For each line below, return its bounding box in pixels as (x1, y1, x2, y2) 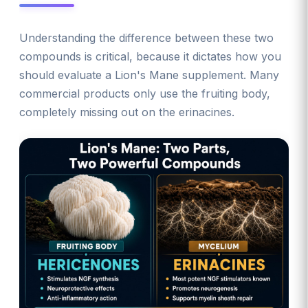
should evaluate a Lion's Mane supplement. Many (19, 67, 279, 82)
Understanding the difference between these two (19, 30, 274, 45)
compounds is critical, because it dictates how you (19, 49, 281, 63)
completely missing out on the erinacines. (19, 104, 234, 119)
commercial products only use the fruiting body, (19, 86, 270, 100)
